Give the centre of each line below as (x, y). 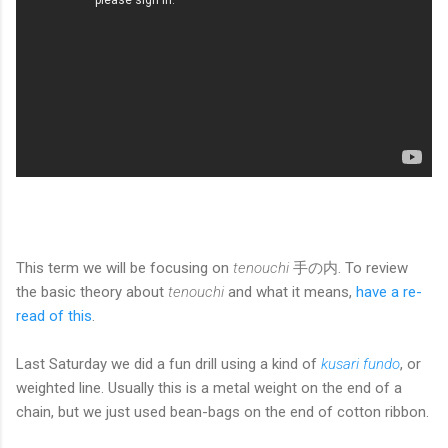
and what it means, (292, 291)
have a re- (389, 291)
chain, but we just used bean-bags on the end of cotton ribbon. (222, 411)
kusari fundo (360, 363)
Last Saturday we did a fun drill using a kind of (168, 363)
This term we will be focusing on (124, 267)
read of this (54, 315)
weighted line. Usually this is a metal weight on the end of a (209, 387)
